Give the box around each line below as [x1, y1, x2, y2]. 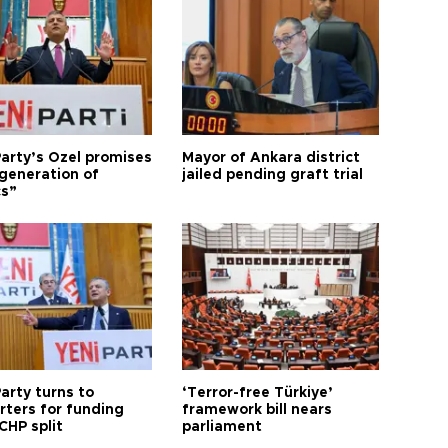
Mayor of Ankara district [182, 151, 361, 165]
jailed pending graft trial [182, 168, 364, 182]
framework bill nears [182, 403, 333, 417]
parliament [182, 420, 263, 434]
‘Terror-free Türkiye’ [182, 386, 334, 400]
